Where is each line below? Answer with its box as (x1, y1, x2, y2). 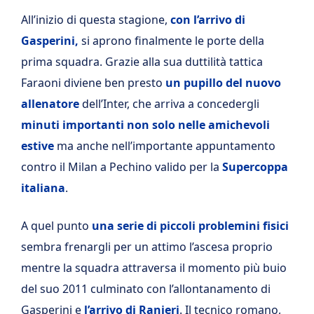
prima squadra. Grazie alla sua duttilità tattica (21, 54, 263, 69)
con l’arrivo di (170, 12, 245, 27)
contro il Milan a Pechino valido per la (21, 159, 222, 175)
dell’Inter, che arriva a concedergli (79, 96, 259, 111)
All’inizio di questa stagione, (21, 12, 170, 27)
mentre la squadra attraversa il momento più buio (21, 260, 287, 275)
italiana (21, 180, 65, 196)
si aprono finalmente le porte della (81, 33, 264, 48)
